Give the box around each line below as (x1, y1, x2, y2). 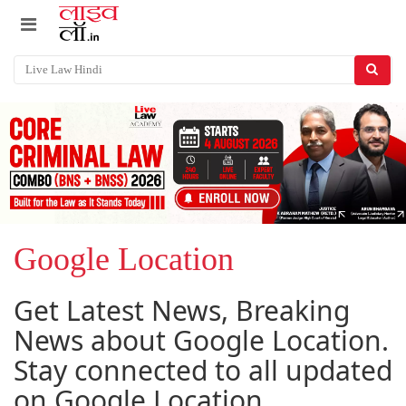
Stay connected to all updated (14, 352, 392, 390)
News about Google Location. (14, 322, 389, 360)
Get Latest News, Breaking (14, 292, 350, 330)
